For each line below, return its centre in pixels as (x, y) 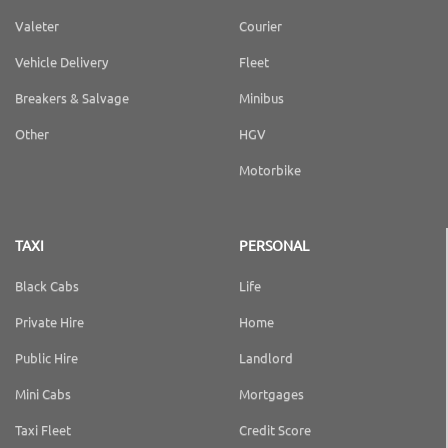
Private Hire (49, 322)
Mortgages (271, 394)
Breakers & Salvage (72, 98)
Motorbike (270, 170)
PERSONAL (274, 245)
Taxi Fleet (43, 430)
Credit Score (275, 430)
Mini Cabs (43, 394)
